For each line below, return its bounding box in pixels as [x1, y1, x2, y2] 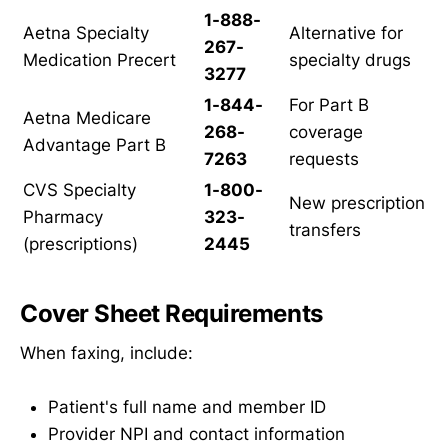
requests [289, 149, 359, 170]
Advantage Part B [23, 135, 166, 156]
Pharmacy [23, 207, 103, 228]
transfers [289, 220, 361, 241]
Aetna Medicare [23, 108, 151, 129]
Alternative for [289, 23, 403, 44]
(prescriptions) [23, 234, 138, 255]
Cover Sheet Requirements [20, 298, 323, 328]
